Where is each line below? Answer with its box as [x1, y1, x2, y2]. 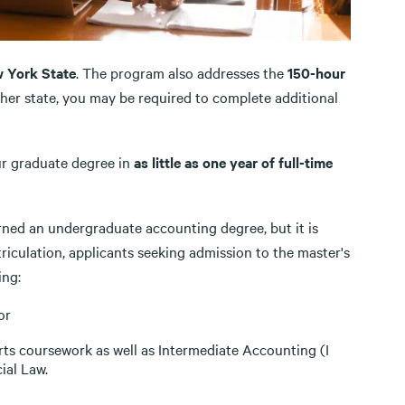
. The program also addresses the [76, 62, 287, 82]
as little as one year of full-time [134, 152, 333, 172]
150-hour [287, 62, 345, 82]
